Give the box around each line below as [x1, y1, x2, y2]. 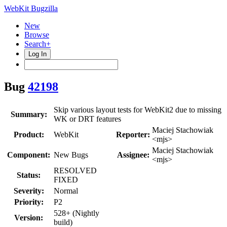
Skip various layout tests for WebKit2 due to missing [54, 105, 221, 114]
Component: [7, 150, 50, 159]
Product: [13, 130, 44, 139]
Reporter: [116, 130, 150, 139]
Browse [24, 30, 49, 39]
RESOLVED [54, 166, 97, 175]
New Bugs [54, 150, 88, 159]
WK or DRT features [54, 114, 121, 123]
